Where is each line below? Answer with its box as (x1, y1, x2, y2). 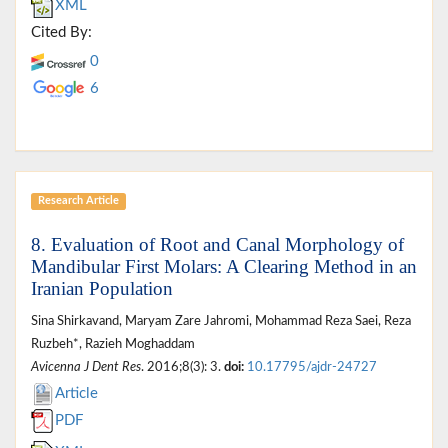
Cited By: (31, 24, 92, 40)
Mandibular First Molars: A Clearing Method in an (31, 255, 417, 277)
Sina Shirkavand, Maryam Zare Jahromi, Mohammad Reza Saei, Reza (31, 314, 411, 327)
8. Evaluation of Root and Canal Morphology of (31, 233, 404, 255)
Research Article (37, 195, 119, 207)
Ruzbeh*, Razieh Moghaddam (31, 337, 195, 350)
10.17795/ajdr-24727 (247, 360, 377, 373)
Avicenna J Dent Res (31, 360, 141, 373)
